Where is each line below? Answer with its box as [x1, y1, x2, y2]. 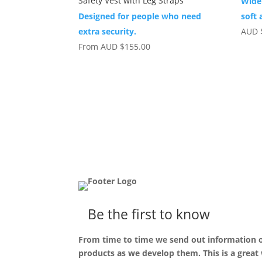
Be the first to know [84, 205, 211, 224]
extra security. [78, 25, 137, 37]
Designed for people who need [78, 10, 202, 22]
